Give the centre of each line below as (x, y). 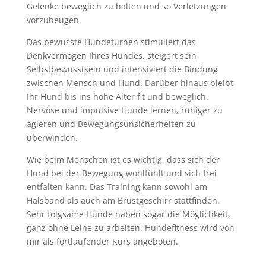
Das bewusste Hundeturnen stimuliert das (111, 42)
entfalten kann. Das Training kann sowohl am (117, 187)
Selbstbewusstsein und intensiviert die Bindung (122, 69)
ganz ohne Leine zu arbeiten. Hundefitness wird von (130, 228)
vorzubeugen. (54, 20)
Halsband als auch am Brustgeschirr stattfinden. (123, 200)
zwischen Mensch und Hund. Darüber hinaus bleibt (130, 83)
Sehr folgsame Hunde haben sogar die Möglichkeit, (128, 214)
